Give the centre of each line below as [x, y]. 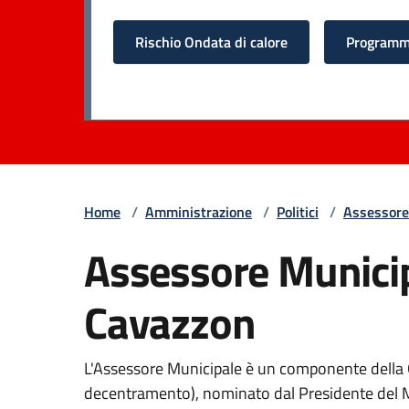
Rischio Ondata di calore [211, 42]
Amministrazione [199, 211]
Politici [298, 211]
